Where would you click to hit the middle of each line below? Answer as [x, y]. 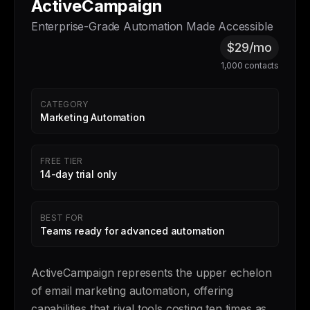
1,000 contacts [250, 65]
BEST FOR [62, 218]
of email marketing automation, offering [133, 291]
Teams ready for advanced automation [133, 231]
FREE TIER [62, 161]
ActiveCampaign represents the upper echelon [152, 273]
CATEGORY [64, 104]
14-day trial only [79, 174]
